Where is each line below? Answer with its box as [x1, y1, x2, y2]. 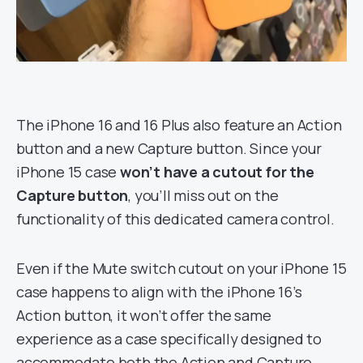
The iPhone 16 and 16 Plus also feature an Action [16, 115, 342, 135]
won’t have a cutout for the [120, 162, 314, 181]
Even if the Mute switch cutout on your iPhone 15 [16, 258, 347, 278]
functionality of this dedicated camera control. [16, 209, 335, 228]
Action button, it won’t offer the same [16, 305, 271, 325]
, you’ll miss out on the [128, 186, 279, 205]
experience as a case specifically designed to [16, 329, 322, 348]
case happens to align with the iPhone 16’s [16, 282, 302, 301]
